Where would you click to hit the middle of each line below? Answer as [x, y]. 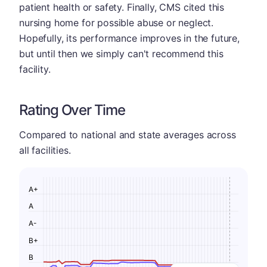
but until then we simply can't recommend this [121, 54]
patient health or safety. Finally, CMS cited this [122, 7]
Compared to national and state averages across [128, 135]
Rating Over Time [72, 110]
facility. [35, 69]
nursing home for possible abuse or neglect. [117, 23]
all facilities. [45, 150]
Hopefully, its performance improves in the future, [129, 38]
